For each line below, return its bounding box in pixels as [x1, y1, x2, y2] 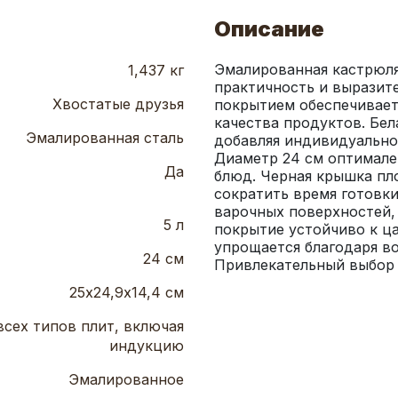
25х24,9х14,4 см [69, 283, 184, 302]
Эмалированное [68, 370, 184, 389]
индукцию [109, 337, 184, 355]
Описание [214, 16, 324, 43]
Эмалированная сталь [26, 129, 184, 147]
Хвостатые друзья [52, 95, 184, 114]
